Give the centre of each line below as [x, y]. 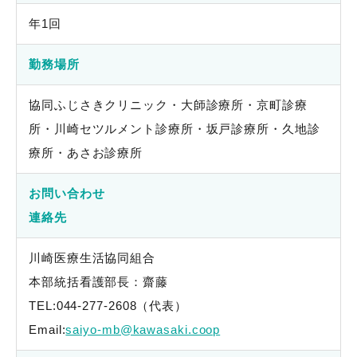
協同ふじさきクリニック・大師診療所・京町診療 [168, 105]
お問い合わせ [67, 193]
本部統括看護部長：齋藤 [98, 282]
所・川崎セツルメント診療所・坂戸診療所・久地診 [175, 129]
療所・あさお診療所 [86, 153]
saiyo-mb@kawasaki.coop [143, 330]
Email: [47, 330]
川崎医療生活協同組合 [92, 258]
